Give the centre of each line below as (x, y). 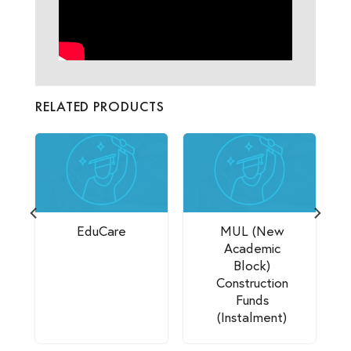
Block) (252, 265)
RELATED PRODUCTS (100, 106)
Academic (252, 248)
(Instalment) (252, 317)
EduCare (101, 230)
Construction (252, 282)
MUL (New (252, 230)
